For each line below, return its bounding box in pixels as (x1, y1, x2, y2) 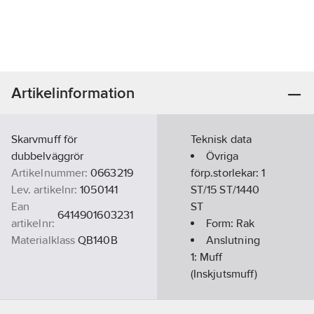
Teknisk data (191, 132, 252, 146)
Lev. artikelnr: (11, 183, 78, 196)
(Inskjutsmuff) (191, 267, 258, 280)
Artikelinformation (11, 84, 135, 102)
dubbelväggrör (11, 149, 84, 163)
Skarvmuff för (11, 132, 78, 146)
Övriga (206, 149, 239, 163)
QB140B (78, 233, 118, 247)
